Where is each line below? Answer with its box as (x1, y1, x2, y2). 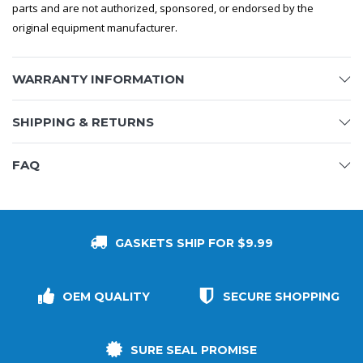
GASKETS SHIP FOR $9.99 (114, 236, 273, 251)
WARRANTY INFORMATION (12, 71, 185, 88)
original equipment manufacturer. (12, 20, 177, 36)
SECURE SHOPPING (223, 289, 340, 305)
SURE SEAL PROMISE (130, 343, 257, 358)
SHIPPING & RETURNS (12, 114, 154, 130)
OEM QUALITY (62, 289, 150, 305)
